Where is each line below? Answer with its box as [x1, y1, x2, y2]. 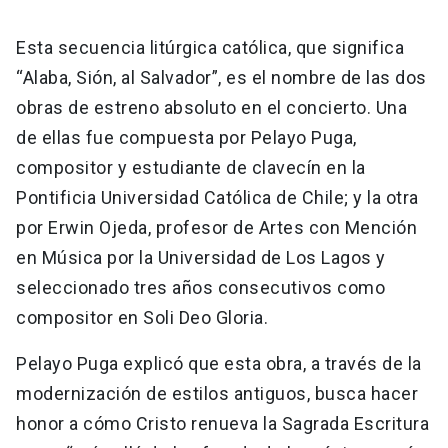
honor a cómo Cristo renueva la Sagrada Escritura [16, 413, 429, 435]
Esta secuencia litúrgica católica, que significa [16, 37, 404, 59]
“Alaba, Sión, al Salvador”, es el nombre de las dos [16, 67, 427, 89]
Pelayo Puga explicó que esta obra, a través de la [16, 353, 422, 375]
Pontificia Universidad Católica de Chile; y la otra [16, 187, 419, 209]
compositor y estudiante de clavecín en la [16, 157, 366, 179]
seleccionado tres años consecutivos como [16, 277, 385, 299]
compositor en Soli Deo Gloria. [16, 307, 273, 329]
